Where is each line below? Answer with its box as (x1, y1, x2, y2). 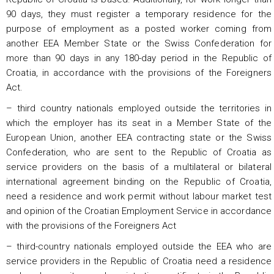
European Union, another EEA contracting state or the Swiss (6, 131, 272, 143)
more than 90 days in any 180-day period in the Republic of (6, 52, 272, 64)
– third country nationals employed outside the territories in (6, 102, 272, 114)
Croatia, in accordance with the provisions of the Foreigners (6, 67, 272, 78)
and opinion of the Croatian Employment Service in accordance (6, 205, 272, 217)
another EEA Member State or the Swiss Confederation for (6, 37, 272, 49)
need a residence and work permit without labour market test (6, 190, 272, 202)
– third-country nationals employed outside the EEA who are (6, 240, 272, 252)
